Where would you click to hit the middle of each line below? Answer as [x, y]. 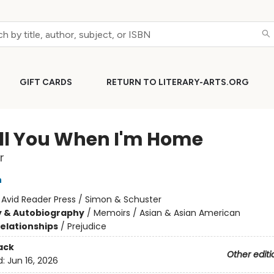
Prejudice [87, 226]
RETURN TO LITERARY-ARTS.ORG [178, 82]
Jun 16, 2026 [32, 261]
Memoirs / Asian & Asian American [167, 213]
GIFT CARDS [46, 82]
